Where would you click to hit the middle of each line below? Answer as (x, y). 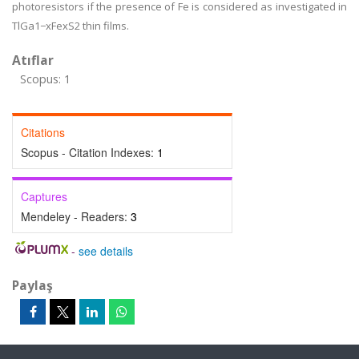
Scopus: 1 (45, 79)
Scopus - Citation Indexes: (89, 152)
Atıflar (33, 60)
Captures (44, 196)
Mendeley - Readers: (76, 216)
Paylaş (32, 285)
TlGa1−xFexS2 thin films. (71, 26)
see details (105, 251)
